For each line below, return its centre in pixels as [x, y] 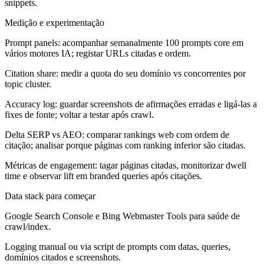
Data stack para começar [50, 196]
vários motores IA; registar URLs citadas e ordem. [98, 54]
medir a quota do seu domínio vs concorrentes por [152, 74]
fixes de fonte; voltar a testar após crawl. [79, 115]
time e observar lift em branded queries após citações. [103, 176]
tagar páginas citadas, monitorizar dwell [172, 166]
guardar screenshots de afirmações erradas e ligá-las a [157, 104]
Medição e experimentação [55, 23]
